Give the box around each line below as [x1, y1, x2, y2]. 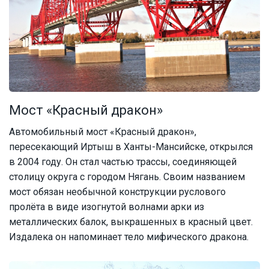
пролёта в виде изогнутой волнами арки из [9, 201, 204, 213]
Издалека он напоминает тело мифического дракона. [9, 231, 249, 243]
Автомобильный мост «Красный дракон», [9, 126, 196, 138]
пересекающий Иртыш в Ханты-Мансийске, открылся [9, 141, 253, 153]
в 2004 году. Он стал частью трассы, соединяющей [9, 156, 237, 168]
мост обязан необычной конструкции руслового [9, 186, 226, 198]
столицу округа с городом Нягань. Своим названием [9, 171, 245, 183]
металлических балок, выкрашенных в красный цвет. [9, 216, 253, 228]
